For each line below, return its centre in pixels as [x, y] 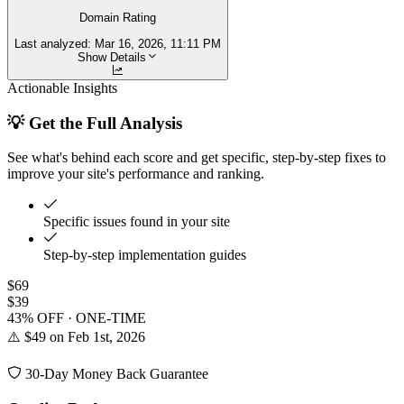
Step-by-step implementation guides [145, 255]
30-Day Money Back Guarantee [115, 374]
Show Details [112, 57]
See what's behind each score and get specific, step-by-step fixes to [197, 158]
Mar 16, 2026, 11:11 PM [158, 43]
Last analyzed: [55, 43]
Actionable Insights [62, 87]
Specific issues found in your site [137, 222]
